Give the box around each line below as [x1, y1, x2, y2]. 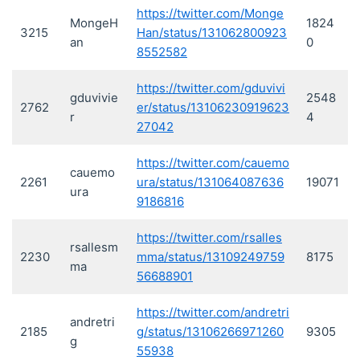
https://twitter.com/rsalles [137, 230, 282, 246]
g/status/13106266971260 [137, 324, 284, 340]
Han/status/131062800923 [137, 25, 287, 41]
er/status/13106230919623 [137, 100, 289, 116]
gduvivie [70, 90, 118, 106]
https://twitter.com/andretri [137, 305, 289, 321]
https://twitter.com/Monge [137, 6, 284, 22]
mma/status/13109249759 [137, 249, 284, 265]
